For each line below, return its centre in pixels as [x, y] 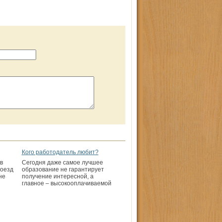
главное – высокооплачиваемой [66, 183]
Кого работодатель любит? [60, 152]
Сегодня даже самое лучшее [62, 163]
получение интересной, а [57, 176]
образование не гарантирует [63, 169]
